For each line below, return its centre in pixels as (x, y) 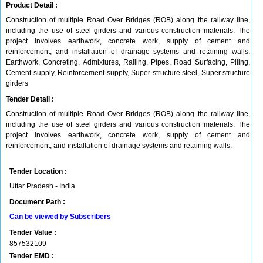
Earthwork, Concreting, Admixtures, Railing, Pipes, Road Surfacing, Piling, (128, 62)
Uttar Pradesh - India (42, 186)
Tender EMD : (32, 256)
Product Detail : (32, 5)
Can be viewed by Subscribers (60, 217)
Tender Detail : (30, 99)
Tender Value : (33, 232)
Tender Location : (38, 171)
